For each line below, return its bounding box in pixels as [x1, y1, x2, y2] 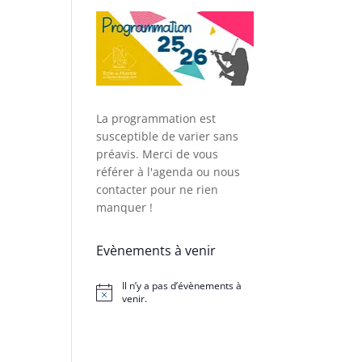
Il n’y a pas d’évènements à [121, 279, 242, 293]
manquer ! [96, 200, 154, 216]
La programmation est [96, 111, 217, 127]
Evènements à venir [96, 242, 217, 260]
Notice [95, 290, 125, 305]
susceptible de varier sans [96, 128, 239, 145]
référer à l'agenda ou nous [96, 164, 241, 180]
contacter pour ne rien [96, 182, 219, 198]
